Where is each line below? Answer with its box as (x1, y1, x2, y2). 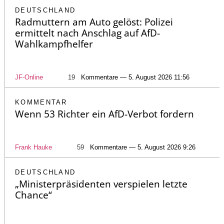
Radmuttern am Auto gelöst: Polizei (15, 15, 173, 29)
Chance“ (15, 188, 52, 202)
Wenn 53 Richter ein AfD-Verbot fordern (15, 107, 194, 121)
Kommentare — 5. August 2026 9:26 (90, 143, 195, 151)
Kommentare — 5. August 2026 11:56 (81, 73, 189, 81)
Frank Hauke (15, 143, 52, 151)
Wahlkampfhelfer (15, 37, 93, 51)
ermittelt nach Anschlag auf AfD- (15, 26, 160, 40)
